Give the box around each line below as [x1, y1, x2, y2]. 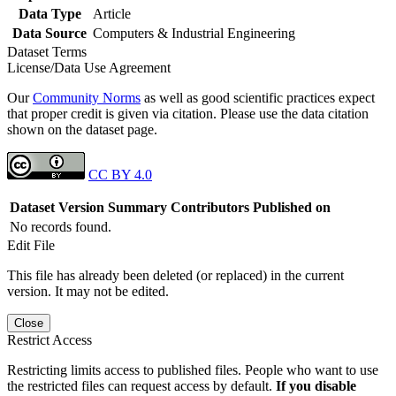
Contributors [171, 199, 249, 215]
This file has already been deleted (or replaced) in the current [7, 267, 344, 283]
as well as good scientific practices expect [141, 89, 375, 105]
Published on [253, 199, 331, 215]
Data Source [12, 25, 87, 41]
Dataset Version [10, 199, 104, 215]
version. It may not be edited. [7, 283, 169, 299]
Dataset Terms [7, 43, 94, 59]
